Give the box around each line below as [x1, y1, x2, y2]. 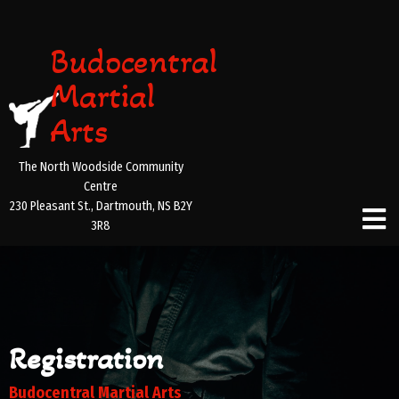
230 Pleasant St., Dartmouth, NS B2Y [9, 199, 192, 214]
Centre [84, 179, 118, 194]
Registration [9, 340, 163, 378]
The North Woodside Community [18, 159, 183, 175]
